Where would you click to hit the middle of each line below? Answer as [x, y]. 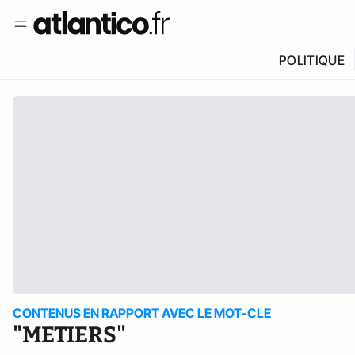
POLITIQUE [311, 60]
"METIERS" [69, 335]
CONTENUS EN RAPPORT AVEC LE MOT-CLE [142, 313]
